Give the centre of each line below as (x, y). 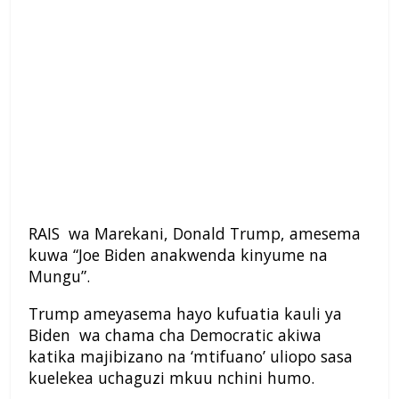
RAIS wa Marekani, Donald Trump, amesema (195, 234)
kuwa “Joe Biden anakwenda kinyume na (178, 255)
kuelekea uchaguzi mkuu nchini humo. (171, 378)
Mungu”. (59, 277)
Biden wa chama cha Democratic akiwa (175, 335)
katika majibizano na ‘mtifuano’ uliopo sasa (191, 357)
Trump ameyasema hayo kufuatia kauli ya (185, 314)
